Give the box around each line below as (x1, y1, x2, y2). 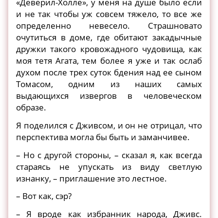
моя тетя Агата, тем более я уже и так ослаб (16, 55, 202, 67)
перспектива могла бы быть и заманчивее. (16, 131, 190, 143)
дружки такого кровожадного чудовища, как (16, 43, 202, 55)
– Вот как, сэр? (16, 190, 72, 202)
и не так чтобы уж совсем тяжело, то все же (16, 8, 202, 20)
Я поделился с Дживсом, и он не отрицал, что (16, 119, 202, 131)
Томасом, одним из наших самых (16, 78, 202, 90)
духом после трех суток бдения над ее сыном (16, 67, 202, 78)
